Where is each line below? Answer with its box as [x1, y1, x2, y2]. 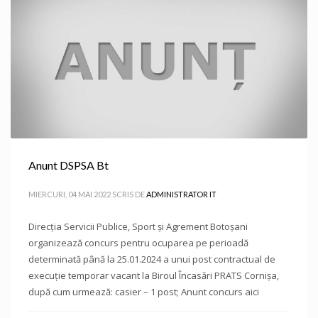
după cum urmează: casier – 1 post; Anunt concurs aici [28, 285, 259, 298]
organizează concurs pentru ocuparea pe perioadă [28, 236, 248, 249]
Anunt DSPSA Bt [28, 158, 109, 172]
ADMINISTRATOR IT [146, 190, 216, 199]
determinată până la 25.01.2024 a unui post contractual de [28, 253, 275, 265]
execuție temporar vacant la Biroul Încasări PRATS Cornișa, [28, 269, 279, 282]
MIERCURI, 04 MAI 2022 [28, 190, 111, 199]
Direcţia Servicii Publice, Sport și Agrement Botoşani [28, 220, 248, 233]
